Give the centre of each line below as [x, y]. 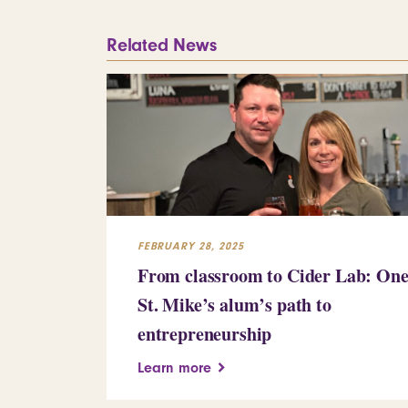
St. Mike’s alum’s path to [235, 304]
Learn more [174, 367]
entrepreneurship [205, 333]
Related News [162, 45]
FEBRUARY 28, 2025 [191, 245]
